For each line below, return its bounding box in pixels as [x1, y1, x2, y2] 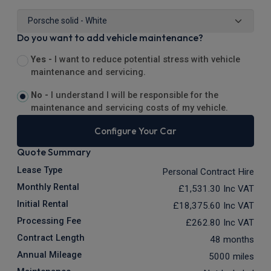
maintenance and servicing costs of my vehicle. [30, 103, 228, 114]
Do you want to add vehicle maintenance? [17, 31, 203, 44]
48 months [210, 234, 254, 246]
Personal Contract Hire [162, 166, 254, 178]
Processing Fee [17, 216, 81, 227]
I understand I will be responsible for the [50, 90, 218, 101]
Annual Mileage [17, 250, 82, 261]
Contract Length [17, 233, 85, 244]
